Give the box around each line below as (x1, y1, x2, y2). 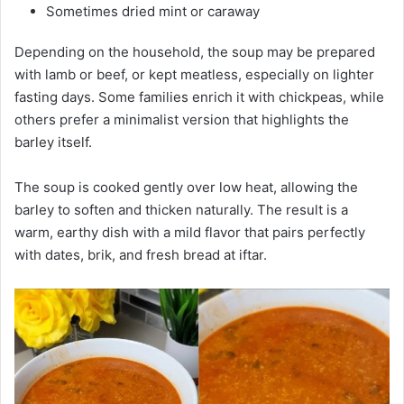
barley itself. (14, 133, 92, 151)
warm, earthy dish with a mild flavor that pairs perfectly (14, 224, 365, 242)
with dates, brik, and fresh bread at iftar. (14, 246, 267, 264)
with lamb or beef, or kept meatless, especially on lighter (14, 66, 374, 84)
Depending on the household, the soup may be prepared (14, 43, 375, 61)
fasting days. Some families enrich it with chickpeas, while (14, 88, 384, 106)
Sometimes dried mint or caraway (46, 3, 260, 21)
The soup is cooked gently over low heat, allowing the (14, 179, 358, 197)
